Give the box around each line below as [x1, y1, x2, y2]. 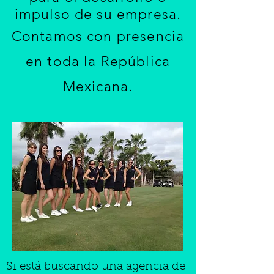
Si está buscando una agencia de [6, 261, 185, 273]
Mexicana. [62, 78, 133, 95]
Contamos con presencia [11, 28, 185, 45]
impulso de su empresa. [14, 6, 182, 23]
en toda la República [26, 53, 170, 70]
